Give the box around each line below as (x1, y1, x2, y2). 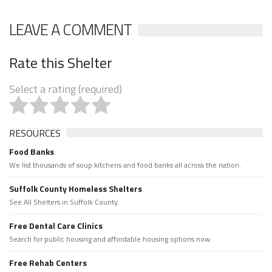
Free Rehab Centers (9, 256, 87, 270)
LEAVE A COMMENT (9, 18, 132, 42)
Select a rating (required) (9, 81, 122, 98)
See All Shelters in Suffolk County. (9, 196, 120, 208)
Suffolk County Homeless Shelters (9, 182, 142, 195)
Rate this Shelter (9, 52, 112, 74)
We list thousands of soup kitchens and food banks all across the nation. (9, 159, 241, 171)
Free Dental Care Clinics (9, 219, 103, 233)
